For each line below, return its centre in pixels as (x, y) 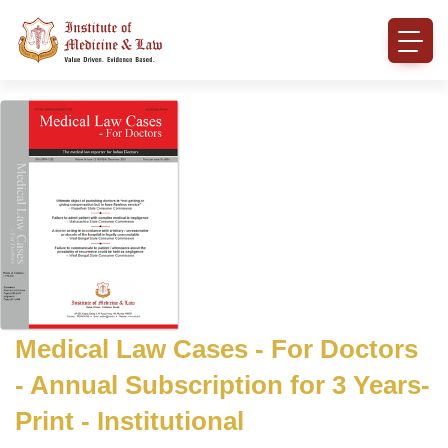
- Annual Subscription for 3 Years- (222, 385)
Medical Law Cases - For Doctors (216, 349)
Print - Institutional (129, 421)
